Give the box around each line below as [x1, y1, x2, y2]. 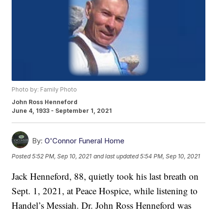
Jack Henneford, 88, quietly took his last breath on [12, 170, 199, 183]
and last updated [93, 152, 139, 160]
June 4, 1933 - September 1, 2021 [12, 107, 112, 115]
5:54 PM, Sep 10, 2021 [140, 152, 201, 160]
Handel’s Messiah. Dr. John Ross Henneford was [12, 199, 192, 212]
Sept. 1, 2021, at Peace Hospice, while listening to [12, 185, 198, 197]
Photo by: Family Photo [12, 86, 77, 93]
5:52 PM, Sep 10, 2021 [32, 152, 92, 160]
